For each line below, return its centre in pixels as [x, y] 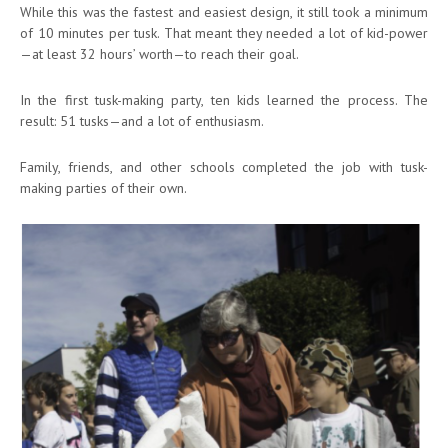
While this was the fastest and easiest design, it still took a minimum [224, 12]
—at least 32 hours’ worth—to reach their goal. [159, 54]
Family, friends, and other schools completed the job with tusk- [224, 167]
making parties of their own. [103, 188]
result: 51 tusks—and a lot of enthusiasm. [142, 121]
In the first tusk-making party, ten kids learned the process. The [224, 100]
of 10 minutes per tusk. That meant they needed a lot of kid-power [224, 33]
